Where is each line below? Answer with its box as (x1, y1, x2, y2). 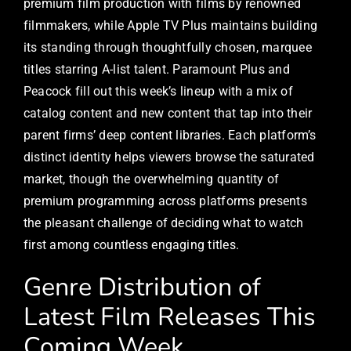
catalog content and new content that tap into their (24, 105, 313, 121)
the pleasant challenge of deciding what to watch (24, 215, 304, 230)
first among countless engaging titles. (24, 237, 240, 252)
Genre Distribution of (24, 269, 261, 304)
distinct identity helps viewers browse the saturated (24, 149, 315, 165)
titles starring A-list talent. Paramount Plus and (24, 61, 290, 77)
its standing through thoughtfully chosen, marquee (24, 39, 312, 55)
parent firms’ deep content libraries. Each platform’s (24, 127, 317, 143)
